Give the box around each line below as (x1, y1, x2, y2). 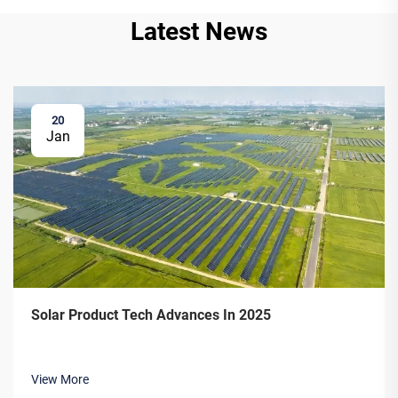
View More (31, 372, 89, 387)
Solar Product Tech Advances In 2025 (31, 306, 271, 324)
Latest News (131, 16, 267, 46)
